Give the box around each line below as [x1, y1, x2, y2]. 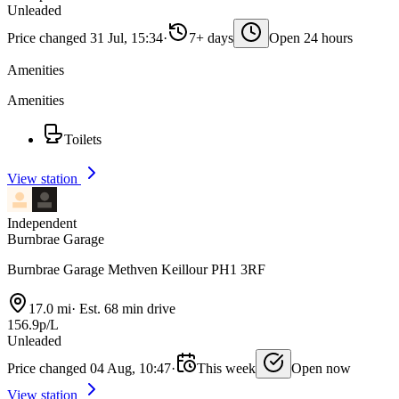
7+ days [189, 30, 233, 46]
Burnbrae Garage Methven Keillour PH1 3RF [7, 262, 265, 278]
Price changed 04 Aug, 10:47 [7, 361, 171, 377]
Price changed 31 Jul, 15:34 [7, 30, 163, 46]
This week [197, 361, 256, 377]
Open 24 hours [269, 30, 353, 46]
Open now [291, 361, 351, 377]
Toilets [64, 132, 102, 148]
